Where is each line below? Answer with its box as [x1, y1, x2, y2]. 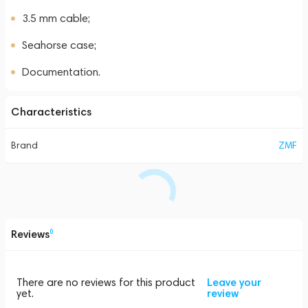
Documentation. [22, 65, 100, 78]
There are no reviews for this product [16, 276, 195, 289]
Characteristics [11, 105, 91, 118]
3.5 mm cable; [22, 12, 90, 25]
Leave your [206, 276, 261, 289]
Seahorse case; [22, 38, 96, 52]
